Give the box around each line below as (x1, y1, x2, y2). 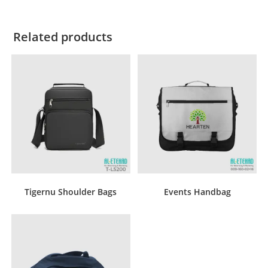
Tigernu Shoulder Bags (25, 185, 117, 197)
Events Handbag (163, 185, 231, 197)
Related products (13, 28, 113, 45)
